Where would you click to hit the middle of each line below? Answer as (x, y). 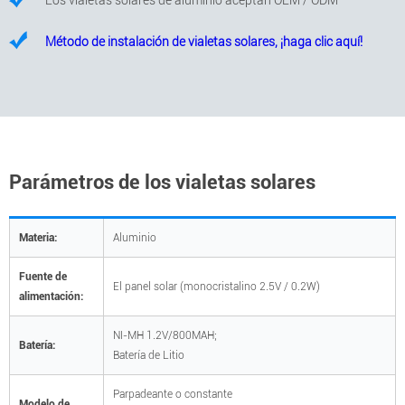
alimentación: (51, 297)
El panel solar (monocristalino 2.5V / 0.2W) (217, 287)
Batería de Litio (149, 356)
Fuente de (43, 277)
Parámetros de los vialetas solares (162, 183)
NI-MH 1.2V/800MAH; (165, 336)
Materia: (38, 238)
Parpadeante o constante (173, 395)
